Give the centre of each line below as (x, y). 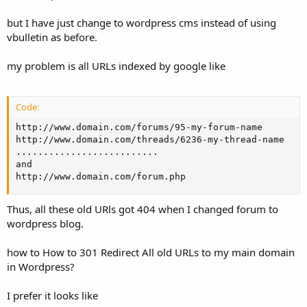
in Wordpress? (41, 266)
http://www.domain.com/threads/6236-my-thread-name (150, 139)
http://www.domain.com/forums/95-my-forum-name (139, 127)
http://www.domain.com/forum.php (101, 176)
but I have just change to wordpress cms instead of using (142, 23)
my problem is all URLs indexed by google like (116, 66)
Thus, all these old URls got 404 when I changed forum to (143, 209)
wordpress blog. (45, 223)
